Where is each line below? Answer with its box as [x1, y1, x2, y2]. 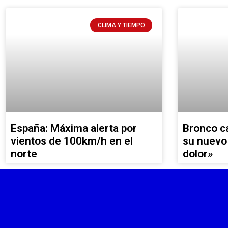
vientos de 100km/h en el [11, 134, 133, 147]
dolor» [183, 147, 213, 160]
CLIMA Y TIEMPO [97, 21, 145, 29]
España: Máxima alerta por [11, 122, 137, 134]
